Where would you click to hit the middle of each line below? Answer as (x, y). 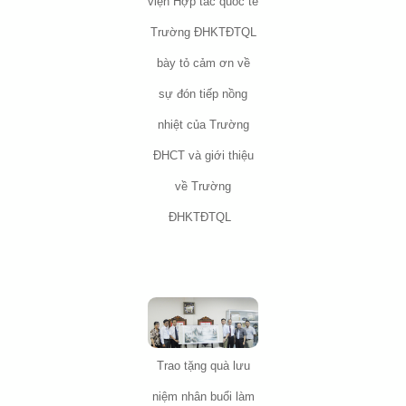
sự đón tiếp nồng (203, 94)
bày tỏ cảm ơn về (203, 63)
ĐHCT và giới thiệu (203, 156)
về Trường (203, 187)
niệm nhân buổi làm (203, 397)
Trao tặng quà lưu (203, 366)
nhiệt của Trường (203, 125)
